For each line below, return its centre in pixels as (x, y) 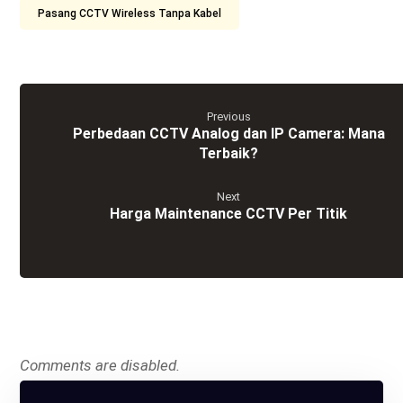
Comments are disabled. (100, 366)
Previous (228, 117)
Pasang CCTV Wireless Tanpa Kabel (130, 14)
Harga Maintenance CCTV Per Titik (228, 214)
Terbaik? (228, 154)
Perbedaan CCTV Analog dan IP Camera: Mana (228, 134)
